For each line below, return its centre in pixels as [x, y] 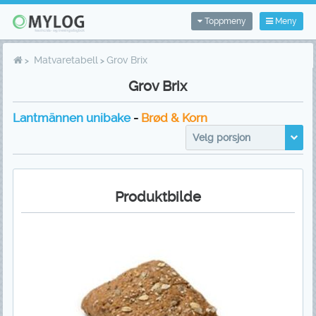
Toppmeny [225, 21]
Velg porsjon [222, 138]
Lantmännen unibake [71, 118]
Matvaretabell [66, 60]
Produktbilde [158, 197]
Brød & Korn [174, 118]
